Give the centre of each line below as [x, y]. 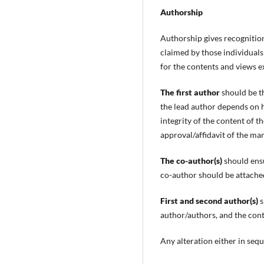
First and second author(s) [210, 201]
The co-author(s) [192, 161]
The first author [191, 93]
